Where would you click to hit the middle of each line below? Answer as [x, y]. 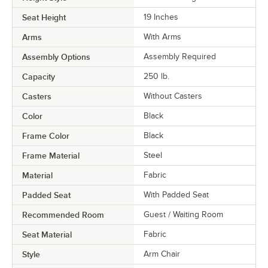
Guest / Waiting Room [183, 214]
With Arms [162, 37]
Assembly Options [56, 57]
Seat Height [44, 17]
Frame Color [46, 136]
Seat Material [47, 234]
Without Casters [173, 96]
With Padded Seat [176, 195]
